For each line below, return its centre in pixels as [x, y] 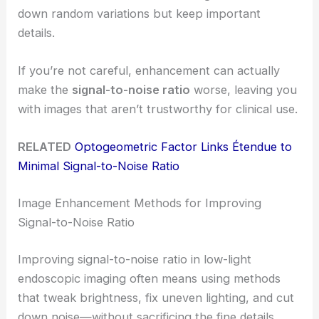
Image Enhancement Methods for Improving [140, 203]
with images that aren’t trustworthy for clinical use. [158, 109]
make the [45, 90]
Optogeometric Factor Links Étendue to [184, 147]
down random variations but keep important [140, 13]
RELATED [45, 147]
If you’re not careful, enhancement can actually [149, 71]
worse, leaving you [244, 90]
